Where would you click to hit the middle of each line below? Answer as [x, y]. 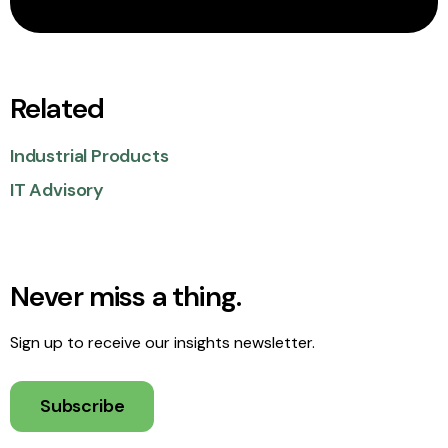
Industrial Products [89, 156]
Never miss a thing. [126, 296]
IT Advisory [57, 190]
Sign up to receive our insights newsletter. [162, 342]
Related [57, 108]
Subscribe [82, 406]
